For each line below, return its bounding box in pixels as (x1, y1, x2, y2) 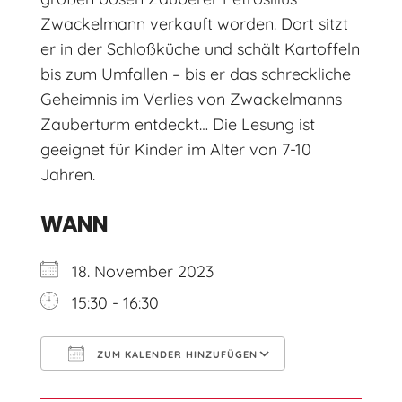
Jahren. (39, 164, 95, 186)
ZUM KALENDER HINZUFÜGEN (92, 348, 258, 362)
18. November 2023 (71, 261, 214, 283)
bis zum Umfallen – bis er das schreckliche (39, 64, 351, 85)
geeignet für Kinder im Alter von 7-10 (39, 139, 311, 161)
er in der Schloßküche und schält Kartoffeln (39, 39, 360, 60)
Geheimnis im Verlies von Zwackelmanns (39, 89, 342, 110)
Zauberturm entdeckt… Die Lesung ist (39, 114, 315, 135)
